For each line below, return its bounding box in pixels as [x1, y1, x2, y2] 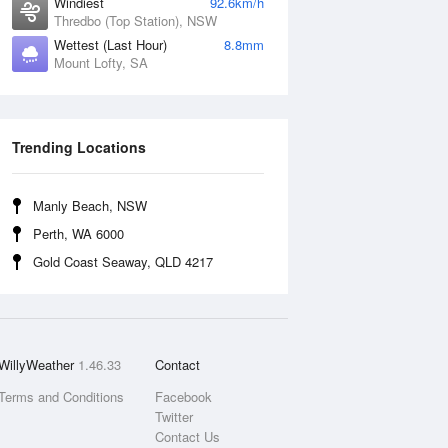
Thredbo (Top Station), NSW [54, 11, 217, 30]
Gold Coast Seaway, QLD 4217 [33, 252, 213, 271]
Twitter [154, 407, 193, 426]
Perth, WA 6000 [33, 224, 124, 243]
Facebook [154, 387, 212, 406]
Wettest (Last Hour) [54, 35, 167, 54]
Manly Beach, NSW [33, 196, 147, 215]
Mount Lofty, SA [54, 53, 148, 72]
